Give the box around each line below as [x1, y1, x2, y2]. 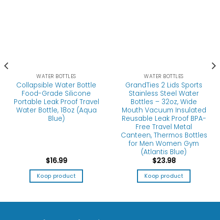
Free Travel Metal [136, 122, 192, 132]
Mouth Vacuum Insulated [121, 106, 206, 115]
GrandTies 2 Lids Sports [125, 81, 202, 90]
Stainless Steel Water [129, 89, 199, 99]
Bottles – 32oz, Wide [131, 97, 197, 107]
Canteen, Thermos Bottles [120, 131, 207, 140]
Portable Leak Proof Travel [13, 97, 99, 107]
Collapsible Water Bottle [16, 81, 96, 90]
